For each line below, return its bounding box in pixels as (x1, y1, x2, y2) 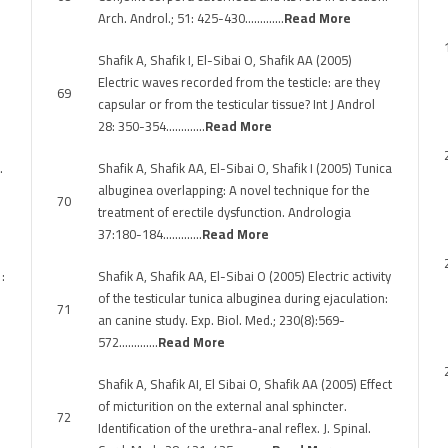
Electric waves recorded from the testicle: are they (98, 70, 380, 94)
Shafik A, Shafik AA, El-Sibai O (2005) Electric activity (98, 264, 391, 288)
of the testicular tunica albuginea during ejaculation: (98, 286, 388, 310)
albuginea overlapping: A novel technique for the (98, 178, 370, 202)
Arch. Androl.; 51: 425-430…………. (98, 6, 284, 30)
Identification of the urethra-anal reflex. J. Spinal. (98, 416, 371, 440)
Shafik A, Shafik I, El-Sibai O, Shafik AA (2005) (98, 48, 352, 72)
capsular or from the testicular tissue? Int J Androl (98, 92, 375, 116)
